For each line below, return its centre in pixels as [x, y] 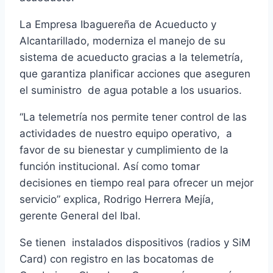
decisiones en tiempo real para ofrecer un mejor [136, 183]
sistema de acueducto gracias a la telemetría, [131, 58]
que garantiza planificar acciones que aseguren [135, 74]
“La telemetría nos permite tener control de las [133, 117]
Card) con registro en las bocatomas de [117, 259]
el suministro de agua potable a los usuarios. [131, 90]
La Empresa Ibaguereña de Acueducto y [118, 25]
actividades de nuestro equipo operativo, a [126, 134]
